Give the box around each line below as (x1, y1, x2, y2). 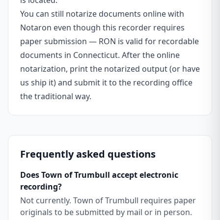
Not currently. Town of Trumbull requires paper (20, 195, 196, 206)
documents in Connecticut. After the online (20, 50, 180, 60)
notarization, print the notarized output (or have (20, 63, 200, 74)
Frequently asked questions (20, 147, 156, 161)
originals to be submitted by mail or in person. (20, 207, 192, 218)
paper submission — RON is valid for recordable (20, 36, 199, 47)
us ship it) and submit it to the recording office (20, 77, 192, 88)
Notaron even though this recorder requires (20, 22, 185, 33)
